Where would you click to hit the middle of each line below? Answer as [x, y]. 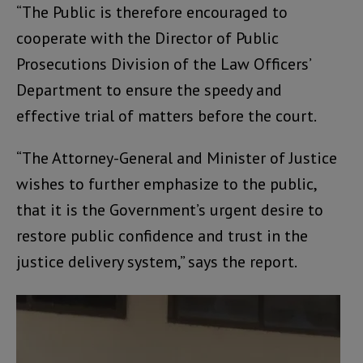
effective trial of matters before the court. [167, 115]
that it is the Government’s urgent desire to [170, 209]
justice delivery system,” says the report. [157, 261]
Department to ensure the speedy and [149, 90]
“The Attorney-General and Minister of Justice [177, 158]
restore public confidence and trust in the [162, 235]
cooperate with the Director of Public [147, 38]
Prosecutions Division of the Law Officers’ [163, 64]
